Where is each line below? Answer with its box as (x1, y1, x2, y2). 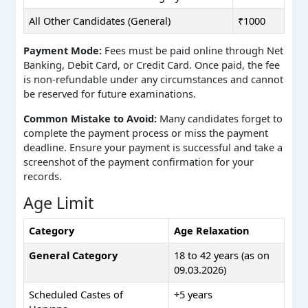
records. (23, 168, 62, 183)
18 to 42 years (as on (174, 247, 270, 262)
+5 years (174, 287, 213, 301)
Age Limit (23, 192, 93, 214)
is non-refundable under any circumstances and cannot (23, 72, 283, 87)
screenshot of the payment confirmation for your (23, 154, 254, 168)
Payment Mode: (23, 43, 102, 58)
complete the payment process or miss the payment (23, 125, 268, 140)
